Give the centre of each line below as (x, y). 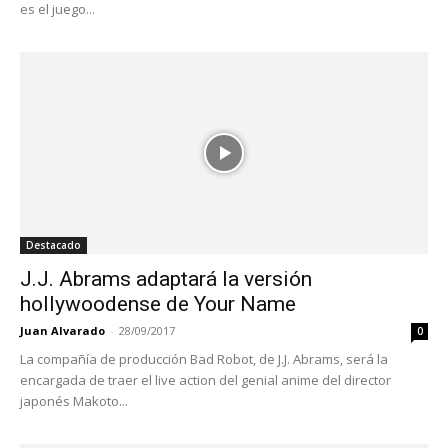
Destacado (53, 244)
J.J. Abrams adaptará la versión (166, 278)
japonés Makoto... (74, 400)
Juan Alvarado (62, 330)
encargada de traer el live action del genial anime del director (205, 379)
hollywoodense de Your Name (158, 303)
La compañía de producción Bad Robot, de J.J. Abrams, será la (204, 358)
